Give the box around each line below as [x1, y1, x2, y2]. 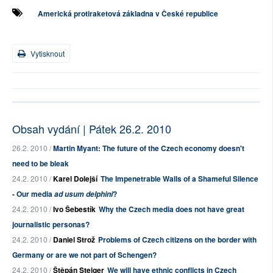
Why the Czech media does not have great [99, 204, 244, 214]
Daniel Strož [53, 234, 95, 245]
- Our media [12, 188, 54, 199]
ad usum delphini [54, 189, 113, 199]
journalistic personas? [12, 219, 90, 230]
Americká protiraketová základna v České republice [38, 8, 218, 19]
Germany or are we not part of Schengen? [12, 249, 157, 260]
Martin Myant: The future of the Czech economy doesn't [53, 143, 244, 154]
